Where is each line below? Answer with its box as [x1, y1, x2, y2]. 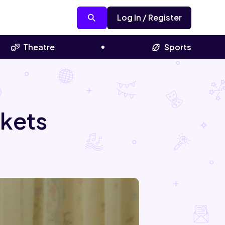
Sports [164, 42, 191, 53]
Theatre [23, 42, 55, 53]
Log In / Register [117, 12, 182, 23]
